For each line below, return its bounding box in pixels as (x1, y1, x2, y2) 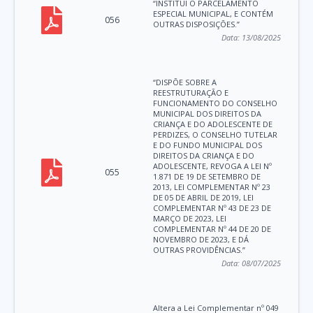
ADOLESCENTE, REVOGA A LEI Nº (153, 161, 272, 172)
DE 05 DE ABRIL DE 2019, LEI (153, 192, 254, 203)
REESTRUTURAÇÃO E (153, 87, 229, 99)
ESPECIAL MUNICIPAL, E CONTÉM (153, 8, 274, 20)
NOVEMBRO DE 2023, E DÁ (153, 234, 249, 245)
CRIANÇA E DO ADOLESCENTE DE (153, 119, 273, 130)
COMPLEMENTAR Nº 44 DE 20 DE (153, 224, 272, 235)
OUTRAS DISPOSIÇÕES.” (153, 19, 240, 30)
